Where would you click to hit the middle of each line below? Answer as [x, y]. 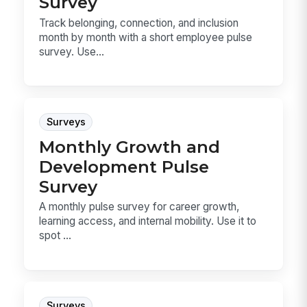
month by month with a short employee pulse [146, 37]
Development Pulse [124, 166]
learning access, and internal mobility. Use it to [148, 221]
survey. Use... [72, 51]
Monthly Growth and [130, 146]
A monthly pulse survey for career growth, [139, 207]
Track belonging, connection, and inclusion [139, 23]
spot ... [56, 236]
